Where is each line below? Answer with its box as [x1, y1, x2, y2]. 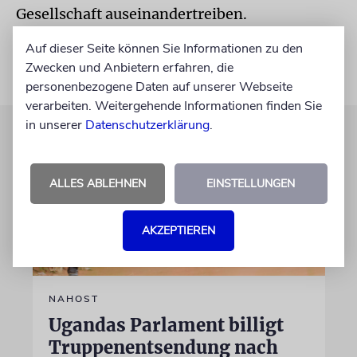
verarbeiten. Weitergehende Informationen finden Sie [25, 96, 322, 115]
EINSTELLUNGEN [206, 175, 295, 191]
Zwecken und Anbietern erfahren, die [25, 58, 233, 76]
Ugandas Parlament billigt [48, 313, 284, 336]
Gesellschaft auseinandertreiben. [16, 5, 247, 23]
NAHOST [48, 292, 99, 305]
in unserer [25, 116, 85, 134]
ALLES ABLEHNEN [49, 175, 146, 191]
